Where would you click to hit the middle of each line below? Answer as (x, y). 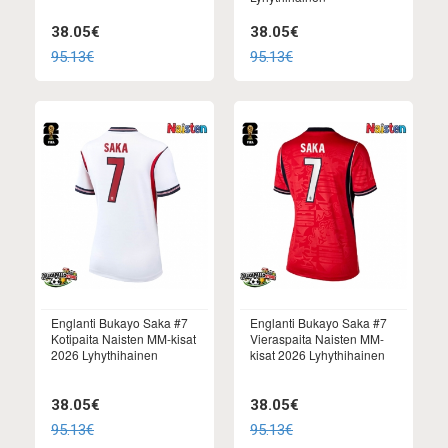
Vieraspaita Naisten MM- (317, 338)
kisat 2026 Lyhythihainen (317, 354)
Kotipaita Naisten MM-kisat (123, 338)
